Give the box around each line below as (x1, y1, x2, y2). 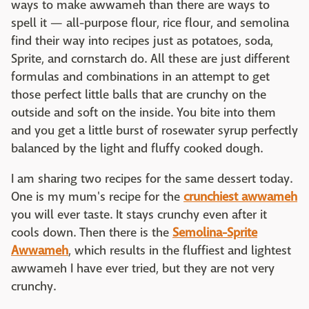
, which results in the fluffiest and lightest (68, 243, 291, 259)
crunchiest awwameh (183, 189, 297, 205)
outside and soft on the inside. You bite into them (11, 105, 276, 121)
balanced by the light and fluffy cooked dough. (11, 141, 263, 157)
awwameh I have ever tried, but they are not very (11, 261, 275, 277)
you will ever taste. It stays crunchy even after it (11, 207, 267, 223)
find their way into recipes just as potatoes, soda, (11, 33, 273, 49)
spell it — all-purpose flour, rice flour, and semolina (11, 15, 289, 31)
